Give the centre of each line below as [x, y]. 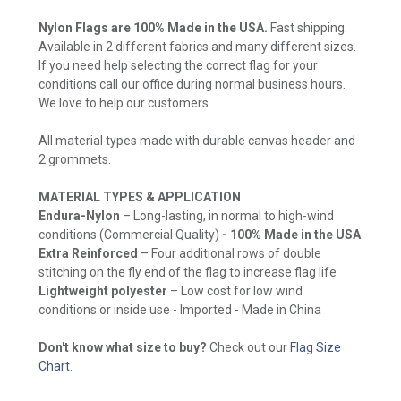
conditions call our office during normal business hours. [192, 84]
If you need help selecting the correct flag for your [178, 65]
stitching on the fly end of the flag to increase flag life [188, 272]
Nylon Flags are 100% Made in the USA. [153, 27]
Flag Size [316, 347]
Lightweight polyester [103, 290]
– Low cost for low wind [235, 290]
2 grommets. [75, 159]
